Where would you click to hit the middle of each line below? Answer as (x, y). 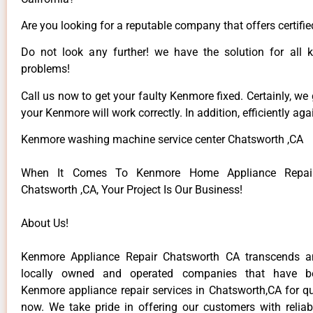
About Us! (45, 224)
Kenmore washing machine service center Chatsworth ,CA (162, 140)
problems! (45, 69)
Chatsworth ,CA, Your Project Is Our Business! (132, 190)
